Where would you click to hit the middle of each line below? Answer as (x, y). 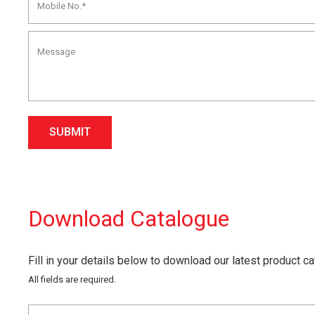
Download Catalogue (129, 218)
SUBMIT (70, 132)
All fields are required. (72, 279)
